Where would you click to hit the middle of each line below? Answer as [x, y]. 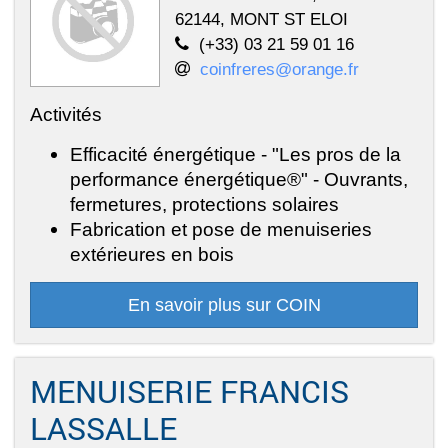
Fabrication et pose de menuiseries [221, 228]
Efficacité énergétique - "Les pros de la [235, 153]
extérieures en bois [152, 253]
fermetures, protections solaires [204, 203]
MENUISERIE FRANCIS [189, 390]
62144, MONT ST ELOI [261, 18]
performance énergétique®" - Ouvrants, [239, 178]
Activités [66, 113]
